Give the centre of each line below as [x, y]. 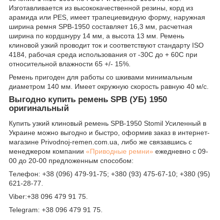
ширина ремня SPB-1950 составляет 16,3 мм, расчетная [101, 27]
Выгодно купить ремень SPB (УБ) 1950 [88, 100]
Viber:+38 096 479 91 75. [48, 197]
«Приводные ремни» [120, 151]
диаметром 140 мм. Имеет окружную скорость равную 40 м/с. [109, 87]
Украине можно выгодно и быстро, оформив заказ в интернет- [109, 133]
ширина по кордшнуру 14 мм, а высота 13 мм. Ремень [96, 36]
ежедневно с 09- [181, 151]
